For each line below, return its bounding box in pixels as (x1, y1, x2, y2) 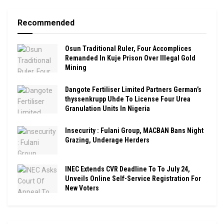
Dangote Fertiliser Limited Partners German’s (65, 85, 201, 94)
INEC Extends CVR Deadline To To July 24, (65, 165, 190, 173)
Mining (65, 63, 86, 72)
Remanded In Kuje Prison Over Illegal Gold (65, 54, 195, 62)
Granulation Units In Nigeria (65, 104, 150, 113)
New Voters (65, 184, 99, 192)
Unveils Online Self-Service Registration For (65, 174, 201, 183)
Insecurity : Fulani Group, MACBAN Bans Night (65, 126, 203, 135)
